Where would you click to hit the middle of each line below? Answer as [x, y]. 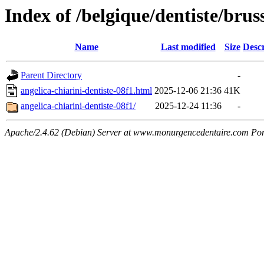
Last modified [188, 47]
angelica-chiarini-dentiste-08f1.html [86, 91]
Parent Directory [51, 75]
